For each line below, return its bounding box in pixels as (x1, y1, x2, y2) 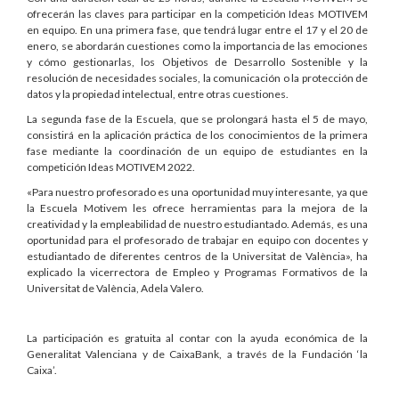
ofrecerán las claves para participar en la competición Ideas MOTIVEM (27, 6, 368, 20)
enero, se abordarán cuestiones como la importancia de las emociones (27, 38, 368, 53)
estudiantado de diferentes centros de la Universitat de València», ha (27, 248, 368, 263)
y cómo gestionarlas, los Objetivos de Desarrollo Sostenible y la (27, 54, 368, 69)
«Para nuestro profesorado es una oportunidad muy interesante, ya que (27, 184, 368, 199)
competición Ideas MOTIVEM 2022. (27, 159, 195, 174)
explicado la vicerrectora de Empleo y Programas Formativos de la (27, 265, 368, 279)
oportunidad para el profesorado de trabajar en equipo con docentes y (27, 232, 368, 247)
